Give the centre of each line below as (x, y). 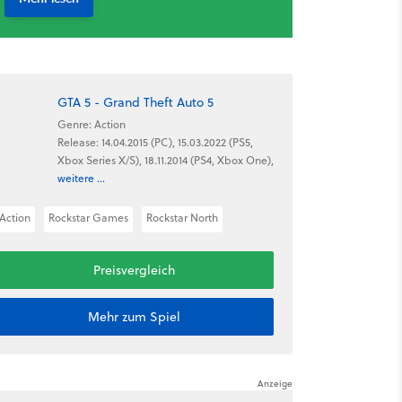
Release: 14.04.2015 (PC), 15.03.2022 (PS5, (155, 142)
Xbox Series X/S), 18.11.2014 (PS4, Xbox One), (165, 160)
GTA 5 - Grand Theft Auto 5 (135, 102)
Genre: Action (91, 124)
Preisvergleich (134, 270)
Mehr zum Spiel (134, 317)
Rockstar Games (88, 218)
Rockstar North (182, 218)
